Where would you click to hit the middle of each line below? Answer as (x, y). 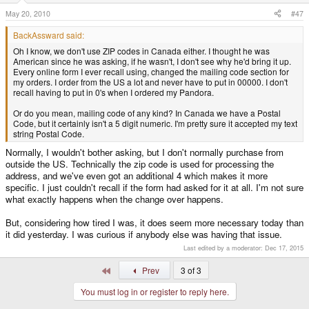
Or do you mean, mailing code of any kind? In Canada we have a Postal (147, 112)
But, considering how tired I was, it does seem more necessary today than (154, 223)
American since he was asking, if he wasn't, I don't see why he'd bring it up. (152, 61)
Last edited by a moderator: (224, 248)
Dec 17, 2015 (284, 248)
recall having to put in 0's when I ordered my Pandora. (113, 92)
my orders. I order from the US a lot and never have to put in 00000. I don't (150, 81)
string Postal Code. (49, 133)
